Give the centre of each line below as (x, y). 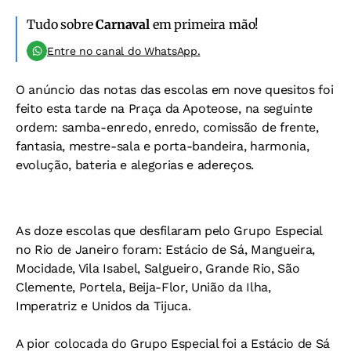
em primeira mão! (204, 24)
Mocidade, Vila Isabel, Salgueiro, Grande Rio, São (158, 268)
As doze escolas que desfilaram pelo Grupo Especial (169, 231)
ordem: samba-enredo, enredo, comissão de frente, (167, 127)
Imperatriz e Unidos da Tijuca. (103, 306)
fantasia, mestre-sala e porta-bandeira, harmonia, (163, 146)
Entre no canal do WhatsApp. (124, 51)
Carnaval (123, 24)
